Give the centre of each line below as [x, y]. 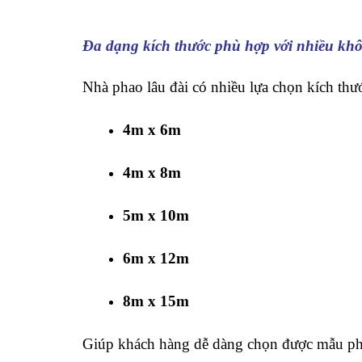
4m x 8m [152, 173]
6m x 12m [156, 258]
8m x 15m [156, 301]
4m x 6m [152, 130]
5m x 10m [156, 215]
